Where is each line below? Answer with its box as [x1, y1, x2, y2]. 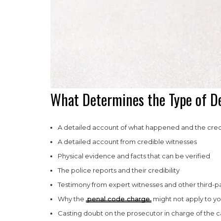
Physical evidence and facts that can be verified [58, 151, 210, 160]
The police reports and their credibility [58, 166, 180, 174]
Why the [58, 194, 86, 203]
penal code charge [87, 194, 150, 203]
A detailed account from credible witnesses [58, 137, 197, 146]
